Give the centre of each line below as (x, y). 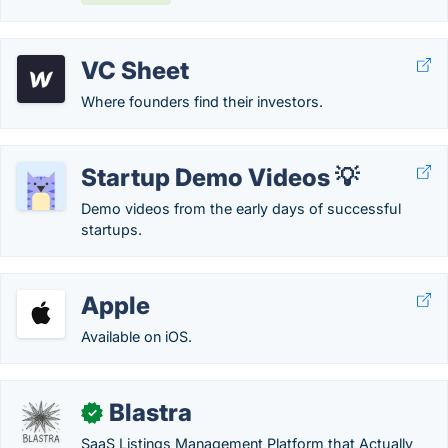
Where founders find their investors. (202, 101)
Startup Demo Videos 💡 (220, 177)
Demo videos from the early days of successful (241, 208)
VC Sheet (135, 70)
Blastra (150, 412)
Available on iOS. (136, 336)
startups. (111, 229)
